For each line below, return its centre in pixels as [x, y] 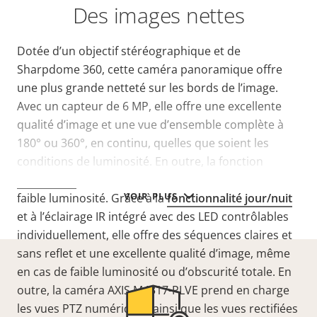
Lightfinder [47, 180]
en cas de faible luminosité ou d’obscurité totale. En [154, 272]
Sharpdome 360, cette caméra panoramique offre [150, 70]
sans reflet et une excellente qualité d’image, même [154, 254]
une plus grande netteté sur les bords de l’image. [148, 88]
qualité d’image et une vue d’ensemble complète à [150, 125]
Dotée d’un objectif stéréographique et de [129, 51]
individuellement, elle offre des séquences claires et [155, 235]
